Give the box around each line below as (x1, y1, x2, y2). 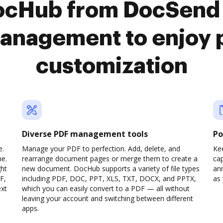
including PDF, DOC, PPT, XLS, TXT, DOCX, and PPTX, (22, 174, 196, 183)
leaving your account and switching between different (22, 194, 193, 203)
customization (35, 55, 188, 77)
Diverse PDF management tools (22, 128, 148, 139)
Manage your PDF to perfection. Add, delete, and (22, 144, 180, 153)
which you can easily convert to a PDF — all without (22, 184, 190, 193)
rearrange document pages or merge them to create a (22, 154, 198, 163)
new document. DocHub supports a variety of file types (22, 164, 200, 173)
